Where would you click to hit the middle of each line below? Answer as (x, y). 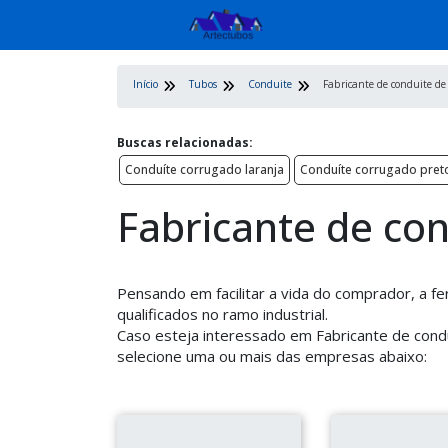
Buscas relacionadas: (185, 142)
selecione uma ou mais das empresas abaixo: (272, 356)
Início (145, 84)
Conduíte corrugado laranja (204, 169)
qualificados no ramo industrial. (222, 314)
